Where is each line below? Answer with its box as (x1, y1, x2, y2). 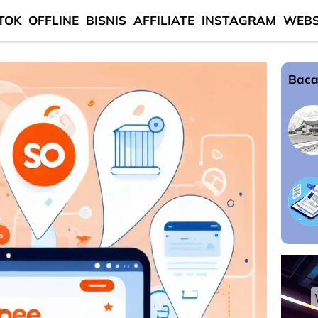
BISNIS (86, 13, 126, 28)
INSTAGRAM (202, 13, 276, 28)
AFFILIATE (133, 13, 194, 28)
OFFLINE (28, 13, 79, 28)
